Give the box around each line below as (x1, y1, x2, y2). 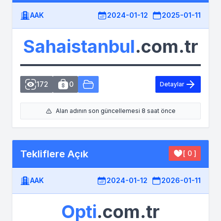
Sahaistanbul (23, 36, 135, 57)
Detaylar (160, 80, 184, 88)
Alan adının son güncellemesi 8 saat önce (55, 107, 176, 114)
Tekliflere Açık (20, 147, 88, 160)
